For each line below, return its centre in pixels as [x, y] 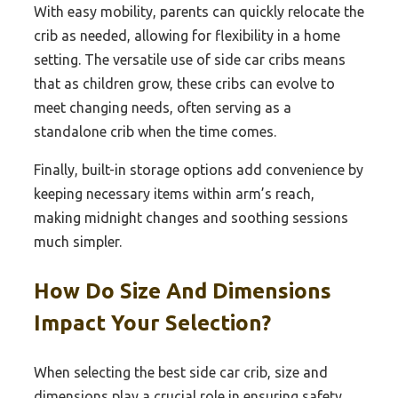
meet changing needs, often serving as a [163, 108]
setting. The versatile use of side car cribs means [190, 60]
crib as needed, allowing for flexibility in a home [187, 36]
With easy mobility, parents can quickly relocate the [199, 12]
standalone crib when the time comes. [155, 132]
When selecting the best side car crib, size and [181, 373]
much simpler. [78, 242]
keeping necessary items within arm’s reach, [174, 194]
